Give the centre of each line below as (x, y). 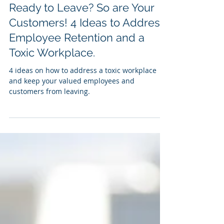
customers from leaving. (49, 114)
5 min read (84, 9)
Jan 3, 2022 (45, 9)
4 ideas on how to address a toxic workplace (83, 93)
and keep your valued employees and (72, 103)
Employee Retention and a (77, 60)
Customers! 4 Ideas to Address (87, 45)
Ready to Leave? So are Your (81, 30)
